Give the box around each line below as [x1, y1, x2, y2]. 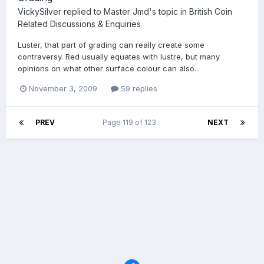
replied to [61, 6, 104, 16]
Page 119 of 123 [103, 117, 160, 127]
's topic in [149, 6, 189, 16]
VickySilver [18, 6, 61, 16]
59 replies [118, 83, 157, 93]
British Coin [189, 6, 232, 16]
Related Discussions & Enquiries [18, 18, 141, 29]
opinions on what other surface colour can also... [18, 63, 200, 73]
